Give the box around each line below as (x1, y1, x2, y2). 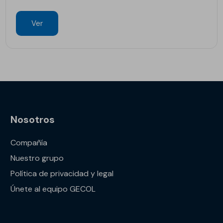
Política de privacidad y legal (10, 168, 114, 179)
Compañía (10, 137, 48, 148)
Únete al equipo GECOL (10, 184, 96, 194)
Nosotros (10, 113, 55, 126)
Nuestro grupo (10, 153, 64, 163)
